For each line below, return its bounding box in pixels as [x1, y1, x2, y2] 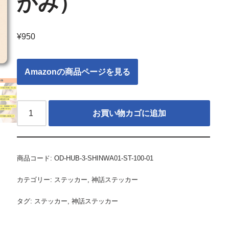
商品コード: [16, 154, 54, 163]
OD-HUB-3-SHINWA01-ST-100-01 [54, 154, 153, 163]
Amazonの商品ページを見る [24, 67, 130, 77]
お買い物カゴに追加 [93, 109, 167, 118]
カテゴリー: [16, 176, 54, 184]
